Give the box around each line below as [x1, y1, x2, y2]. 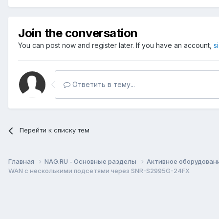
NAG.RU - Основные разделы [44, 157, 138, 166]
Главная [8, 157, 36, 166]
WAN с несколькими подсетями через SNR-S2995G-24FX [8, 167, 190, 175]
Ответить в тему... [70, 80, 135, 89]
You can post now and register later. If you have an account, [18, 41, 214, 50]
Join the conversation [18, 26, 138, 41]
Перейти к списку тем [20, 126, 90, 134]
